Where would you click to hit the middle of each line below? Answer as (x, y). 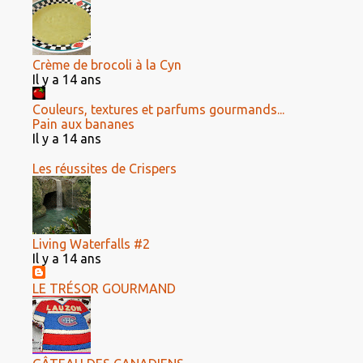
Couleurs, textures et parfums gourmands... (158, 109)
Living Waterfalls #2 (91, 244)
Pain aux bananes (83, 124)
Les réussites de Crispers (105, 169)
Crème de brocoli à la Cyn (107, 65)
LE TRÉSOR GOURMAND (104, 288)
